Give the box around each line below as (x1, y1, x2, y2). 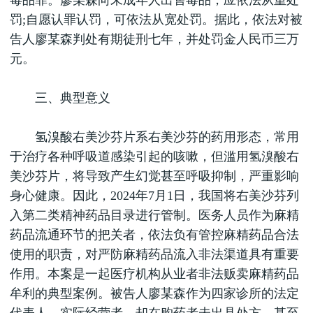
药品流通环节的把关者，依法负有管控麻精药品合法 (10, 228, 299, 242)
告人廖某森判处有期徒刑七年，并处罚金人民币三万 (10, 32, 299, 46)
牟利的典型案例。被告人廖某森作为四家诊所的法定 (10, 286, 299, 300)
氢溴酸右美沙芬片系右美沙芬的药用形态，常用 (10, 130, 299, 144)
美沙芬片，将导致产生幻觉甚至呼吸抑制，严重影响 (10, 169, 299, 183)
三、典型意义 (10, 91, 110, 105)
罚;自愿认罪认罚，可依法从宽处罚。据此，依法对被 (10, 13, 303, 27)
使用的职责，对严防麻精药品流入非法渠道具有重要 (10, 247, 299, 261)
